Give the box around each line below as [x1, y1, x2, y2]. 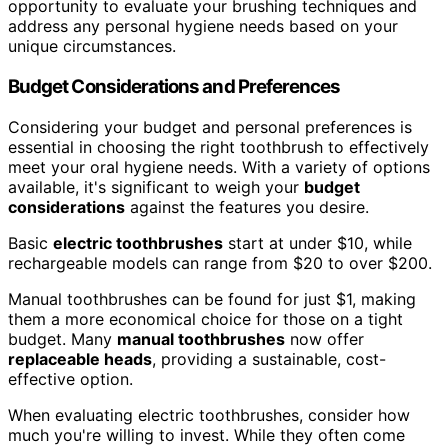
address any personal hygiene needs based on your [8, 16, 398, 37]
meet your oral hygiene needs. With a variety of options [8, 156, 430, 177]
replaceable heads [8, 348, 152, 369]
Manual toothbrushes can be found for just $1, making [8, 288, 416, 309]
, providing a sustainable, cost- [152, 348, 386, 369]
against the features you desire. [125, 196, 369, 217]
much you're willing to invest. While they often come [8, 424, 405, 445]
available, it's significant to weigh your [8, 176, 304, 197]
